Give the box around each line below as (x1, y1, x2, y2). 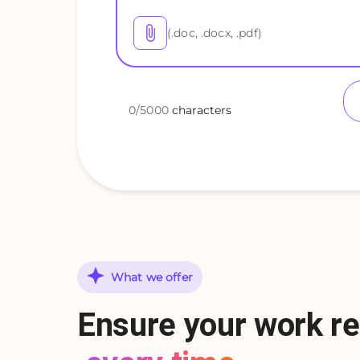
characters (171, 102, 232, 117)
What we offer (111, 270, 193, 285)
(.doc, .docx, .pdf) (167, 26, 262, 41)
